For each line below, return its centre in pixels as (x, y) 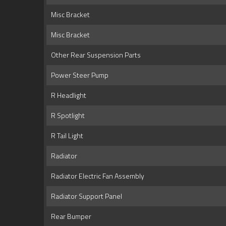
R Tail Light (66, 136)
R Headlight (67, 95)
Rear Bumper (70, 216)
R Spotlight (66, 116)
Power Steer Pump (78, 75)
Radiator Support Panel (85, 196)
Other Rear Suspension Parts (94, 55)
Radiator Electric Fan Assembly (96, 176)
